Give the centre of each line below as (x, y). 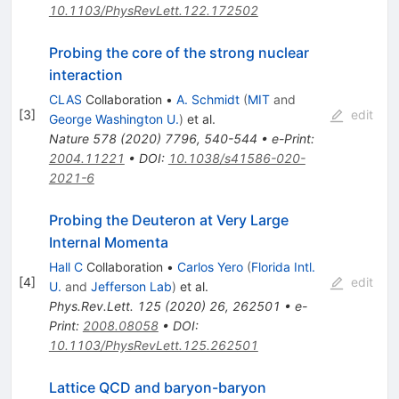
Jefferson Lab (131, 286)
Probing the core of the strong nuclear (179, 52)
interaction (85, 74)
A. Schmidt (208, 99)
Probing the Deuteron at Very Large (168, 220)
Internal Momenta (108, 242)
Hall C (65, 266)
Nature (69, 138)
